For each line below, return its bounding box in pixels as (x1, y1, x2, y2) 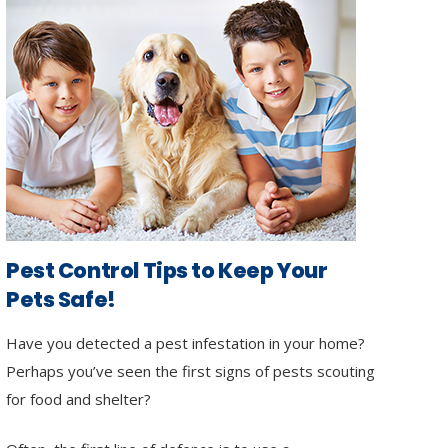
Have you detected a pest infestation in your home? (6, 332, 365, 353)
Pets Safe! (6, 284, 116, 314)
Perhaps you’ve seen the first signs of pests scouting (6, 360, 375, 381)
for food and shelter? (6, 388, 151, 409)
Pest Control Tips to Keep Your (6, 255, 328, 285)
